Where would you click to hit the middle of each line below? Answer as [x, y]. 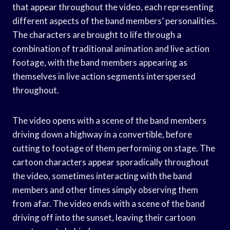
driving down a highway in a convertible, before [102, 134]
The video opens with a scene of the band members [109, 120]
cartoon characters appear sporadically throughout [111, 162]
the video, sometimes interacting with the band [102, 176]
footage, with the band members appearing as [100, 62]
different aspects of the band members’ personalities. [115, 21]
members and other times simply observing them [105, 189]
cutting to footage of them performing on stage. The [114, 148]
